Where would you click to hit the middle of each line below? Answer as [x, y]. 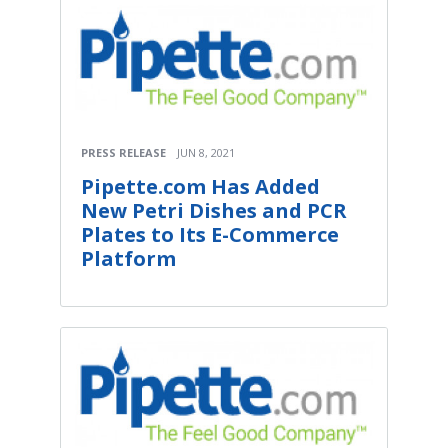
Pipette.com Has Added [200, 186]
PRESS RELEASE [123, 152]
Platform [128, 258]
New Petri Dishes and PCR [214, 210]
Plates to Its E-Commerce [210, 234]
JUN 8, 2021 [206, 152]
